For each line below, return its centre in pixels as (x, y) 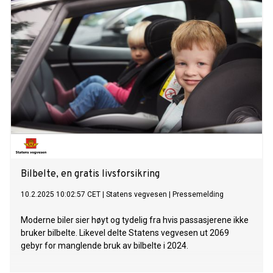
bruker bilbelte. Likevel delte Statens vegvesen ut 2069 (125, 233)
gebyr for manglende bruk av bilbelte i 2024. (105, 246)
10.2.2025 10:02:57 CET (61, 195)
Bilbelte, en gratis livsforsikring (90, 175)
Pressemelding (198, 195)
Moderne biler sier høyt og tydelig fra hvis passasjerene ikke (135, 220)
